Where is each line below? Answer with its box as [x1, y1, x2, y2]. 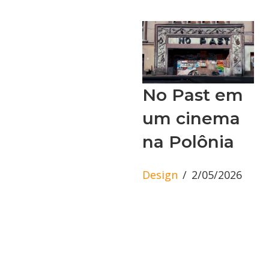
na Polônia [142, 131, 234, 153]
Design [142, 168, 178, 183]
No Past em [142, 85, 243, 106]
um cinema [142, 108, 240, 129]
